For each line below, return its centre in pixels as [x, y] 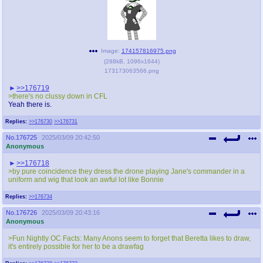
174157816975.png [149, 50]
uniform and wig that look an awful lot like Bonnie [86, 179]
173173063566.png [131, 70]
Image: [110, 50]
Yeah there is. [30, 104]
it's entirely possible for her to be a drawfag [76, 246]
